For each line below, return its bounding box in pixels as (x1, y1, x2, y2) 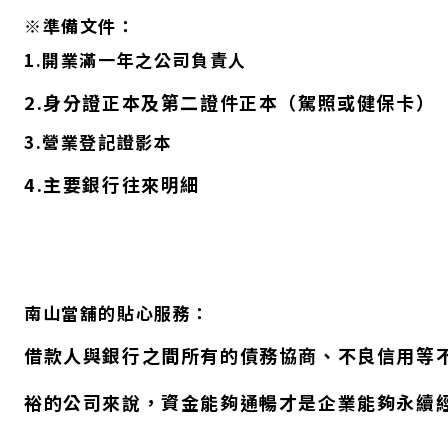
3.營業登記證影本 (24, 129, 173, 155)
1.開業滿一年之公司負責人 (24, 47, 247, 73)
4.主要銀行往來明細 (24, 170, 200, 197)
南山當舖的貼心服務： (24, 300, 210, 326)
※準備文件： (24, 13, 136, 39)
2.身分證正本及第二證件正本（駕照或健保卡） (24, 88, 436, 115)
